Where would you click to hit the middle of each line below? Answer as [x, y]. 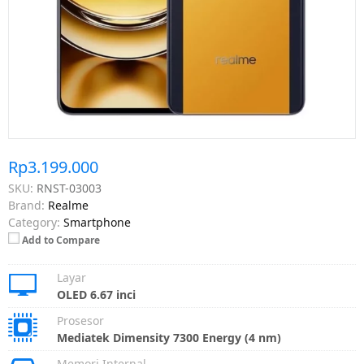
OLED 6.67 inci [96, 295]
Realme [68, 205]
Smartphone [97, 222]
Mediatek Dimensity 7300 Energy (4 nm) [169, 338]
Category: [34, 222]
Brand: [26, 205]
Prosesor [80, 321]
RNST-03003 [69, 188]
